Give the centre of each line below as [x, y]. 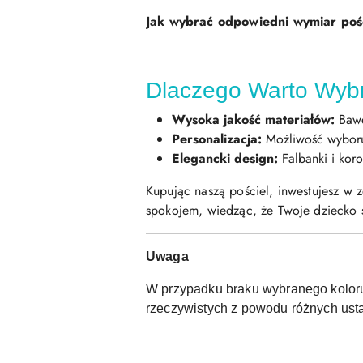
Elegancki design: [225, 159]
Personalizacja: [217, 139]
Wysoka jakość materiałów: [253, 120]
